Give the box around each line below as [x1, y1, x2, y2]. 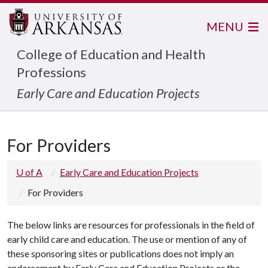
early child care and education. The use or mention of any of [7, 233, 247, 245]
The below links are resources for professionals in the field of [7, 219, 255, 230]
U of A [16, 166, 42, 178]
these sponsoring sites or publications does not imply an [7, 248, 234, 259]
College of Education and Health [17, 46, 205, 62]
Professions [17, 64, 86, 80]
